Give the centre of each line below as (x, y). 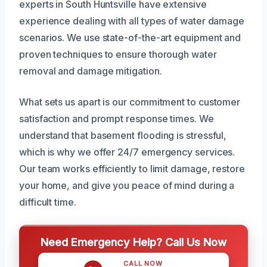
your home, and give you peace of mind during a (127, 186)
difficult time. (48, 202)
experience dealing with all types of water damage (132, 21)
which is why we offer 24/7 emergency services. (127, 152)
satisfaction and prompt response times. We (117, 119)
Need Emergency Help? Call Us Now (133, 242)
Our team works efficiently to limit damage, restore (132, 169)
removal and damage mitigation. (91, 71)
